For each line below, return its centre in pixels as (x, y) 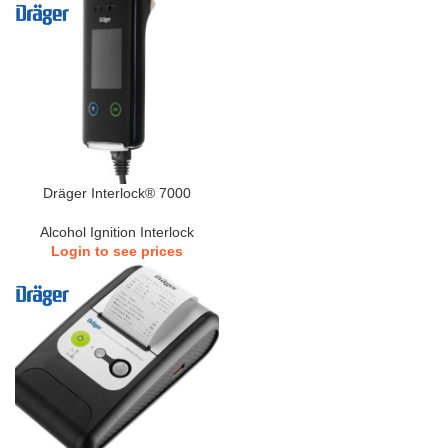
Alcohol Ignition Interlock (117, 232)
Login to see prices (117, 251)
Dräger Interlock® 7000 (117, 193)
